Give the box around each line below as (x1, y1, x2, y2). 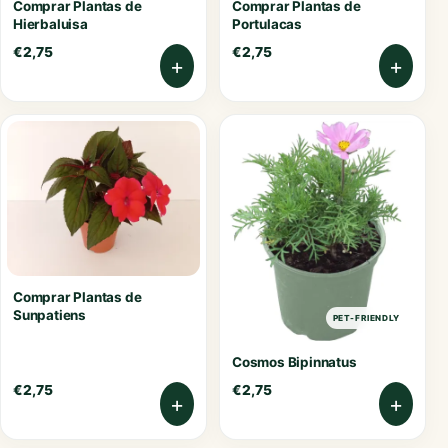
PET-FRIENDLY (332, 312, 400, 323)
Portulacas (232, 16, 302, 33)
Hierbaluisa (13, 16, 88, 33)
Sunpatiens (13, 306, 86, 323)
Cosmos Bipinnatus (232, 354, 357, 371)
